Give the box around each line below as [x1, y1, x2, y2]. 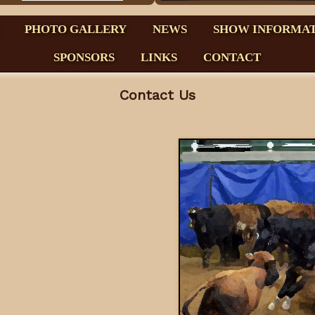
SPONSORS [53, 51, 115, 64]
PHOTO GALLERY [24, 22, 127, 36]
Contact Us [119, 86, 195, 103]
